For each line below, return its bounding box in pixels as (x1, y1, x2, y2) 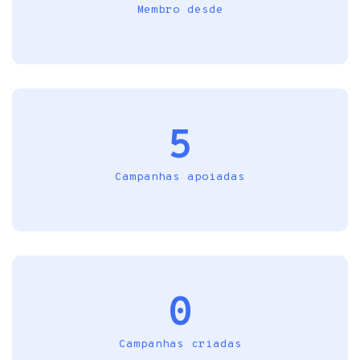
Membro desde (137, 3, 223, 17)
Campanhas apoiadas (115, 170, 245, 184)
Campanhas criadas (118, 337, 242, 351)
